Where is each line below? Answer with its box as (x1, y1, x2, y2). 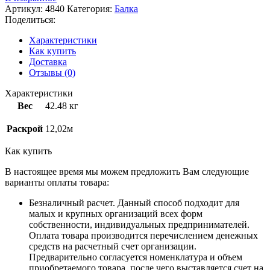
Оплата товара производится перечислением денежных (29, 230, 258, 240)
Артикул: (5, 3, 45, 14)
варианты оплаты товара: (5, 177, 109, 187)
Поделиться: (5, 14, 55, 25)
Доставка (29, 56, 67, 67)
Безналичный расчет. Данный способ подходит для (29, 197, 239, 208)
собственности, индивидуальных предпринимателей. (29, 219, 250, 230)
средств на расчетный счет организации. (29, 240, 196, 251)
